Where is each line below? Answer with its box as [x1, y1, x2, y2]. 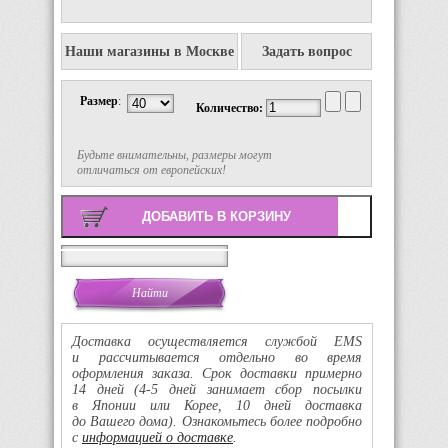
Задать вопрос [261, 44, 352, 60]
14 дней [72, 382, 135, 398]
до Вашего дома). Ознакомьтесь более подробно [72, 414, 362, 430]
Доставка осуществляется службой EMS [72, 334, 362, 350]
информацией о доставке [82, 430, 233, 446]
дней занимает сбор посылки [158, 382, 363, 398]
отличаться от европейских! [77, 163, 226, 178]
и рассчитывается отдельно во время [72, 350, 362, 366]
